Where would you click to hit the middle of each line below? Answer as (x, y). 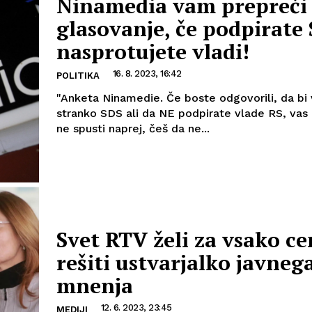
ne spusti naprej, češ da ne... (133, 128)
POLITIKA (78, 75)
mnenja (95, 285)
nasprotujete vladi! (153, 51)
